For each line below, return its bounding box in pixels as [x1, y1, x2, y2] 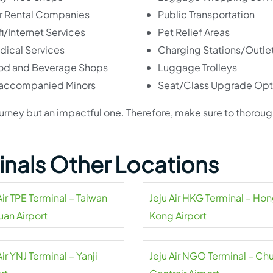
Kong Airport [149, 208, 207, 222]
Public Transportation [158, 7, 255, 21]
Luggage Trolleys [158, 60, 237, 74]
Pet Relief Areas [158, 25, 230, 38]
